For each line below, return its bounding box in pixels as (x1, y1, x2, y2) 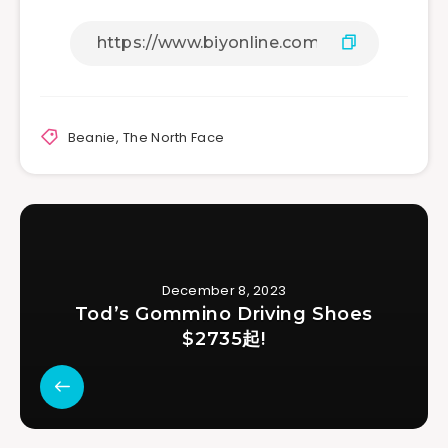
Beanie (67, 127, 116, 147)
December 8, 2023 (161, 280, 287, 300)
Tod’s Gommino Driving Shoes (74, 302, 374, 325)
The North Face (123, 127, 225, 147)
